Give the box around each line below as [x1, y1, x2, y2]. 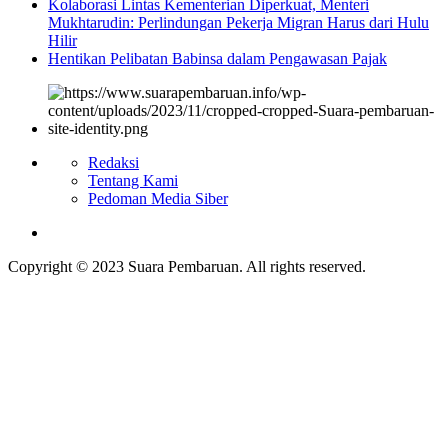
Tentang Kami [88, 171, 178, 189]
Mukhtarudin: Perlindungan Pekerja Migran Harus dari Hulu [48, 13, 429, 31]
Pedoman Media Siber [88, 189, 228, 207]
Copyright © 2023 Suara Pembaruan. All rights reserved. [8, 257, 366, 275]
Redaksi [88, 153, 139, 171]
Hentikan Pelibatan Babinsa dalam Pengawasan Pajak [48, 49, 387, 67]
